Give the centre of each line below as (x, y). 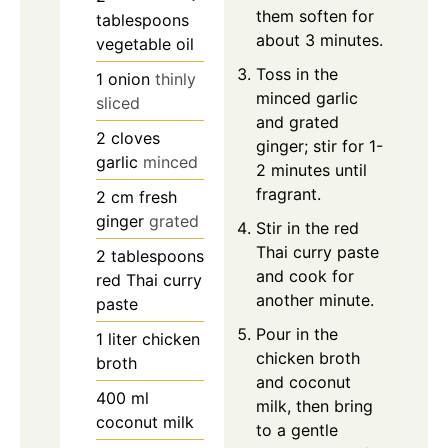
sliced (118, 103)
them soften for (315, 16)
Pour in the (297, 334)
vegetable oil (145, 44)
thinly (175, 79)
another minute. (315, 300)
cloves (135, 138)
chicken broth (308, 358)
